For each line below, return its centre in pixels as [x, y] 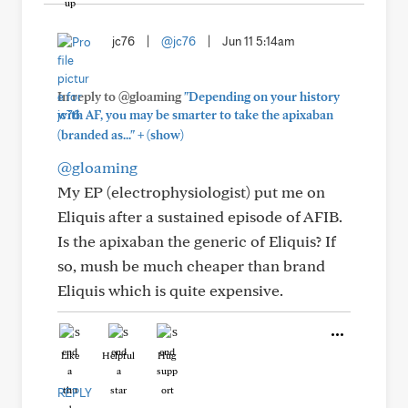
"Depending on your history [262, 97]
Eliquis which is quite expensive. [170, 290]
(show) [164, 135]
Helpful [118, 355]
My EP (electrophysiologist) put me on [191, 192]
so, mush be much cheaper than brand [191, 265]
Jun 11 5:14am [259, 41]
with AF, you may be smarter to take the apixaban [195, 115]
